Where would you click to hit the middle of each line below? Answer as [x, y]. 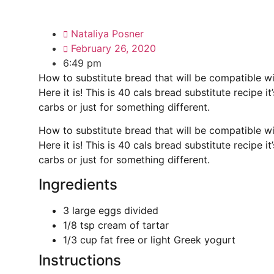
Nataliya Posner [107, 33]
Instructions [80, 260]
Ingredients [78, 184]
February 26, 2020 [113, 48]
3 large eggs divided [110, 210]
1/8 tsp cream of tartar [116, 225]
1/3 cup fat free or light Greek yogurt [149, 239]
